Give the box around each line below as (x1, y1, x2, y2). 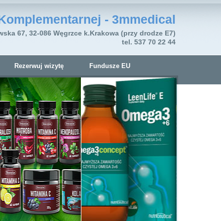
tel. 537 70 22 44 (122, 38, 176, 46)
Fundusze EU (89, 62, 130, 70)
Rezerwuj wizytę (14, 62, 64, 70)
